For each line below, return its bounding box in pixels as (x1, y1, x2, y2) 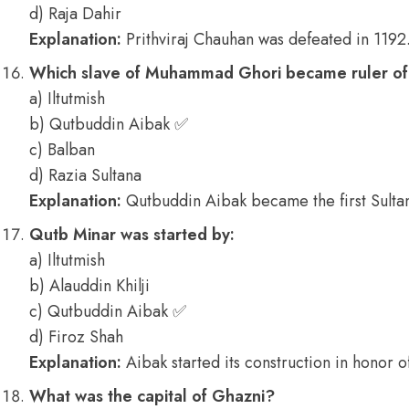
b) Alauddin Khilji (29, 274, 150, 298)
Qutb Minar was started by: (29, 223, 235, 246)
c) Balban (29, 138, 95, 162)
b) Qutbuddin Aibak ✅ (29, 112, 188, 136)
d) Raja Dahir (29, 2, 121, 26)
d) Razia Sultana (29, 163, 142, 187)
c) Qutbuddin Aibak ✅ (29, 299, 186, 323)
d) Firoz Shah (29, 325, 123, 349)
